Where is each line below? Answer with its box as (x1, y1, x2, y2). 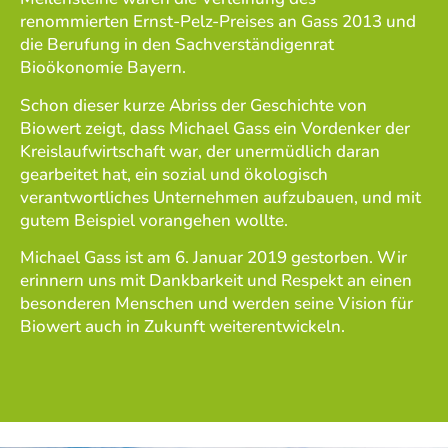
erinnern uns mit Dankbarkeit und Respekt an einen (20, 268, 412, 292)
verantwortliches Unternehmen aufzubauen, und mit (20, 185, 421, 209)
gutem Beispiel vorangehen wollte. (20, 208, 288, 232)
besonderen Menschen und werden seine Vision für (20, 291, 413, 315)
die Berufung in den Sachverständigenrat (20, 33, 334, 57)
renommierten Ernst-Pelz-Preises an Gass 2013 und (20, 10, 416, 34)
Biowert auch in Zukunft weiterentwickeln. (20, 314, 345, 338)
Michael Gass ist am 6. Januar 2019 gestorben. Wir (20, 245, 407, 269)
